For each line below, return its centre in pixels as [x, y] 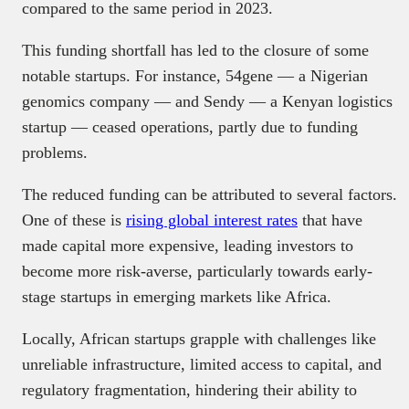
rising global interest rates [212, 220]
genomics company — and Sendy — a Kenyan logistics [207, 101]
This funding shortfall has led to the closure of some [195, 50]
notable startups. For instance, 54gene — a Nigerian [195, 75]
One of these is [74, 220]
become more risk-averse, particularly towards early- [197, 271]
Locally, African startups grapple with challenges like [199, 338]
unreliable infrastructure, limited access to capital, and [202, 364]
